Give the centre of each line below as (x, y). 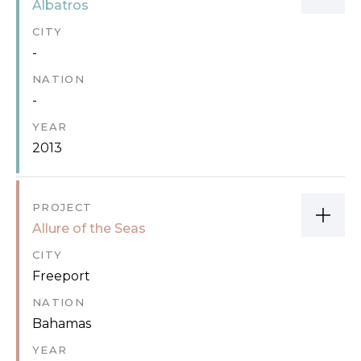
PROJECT (62, 207)
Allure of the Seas (89, 228)
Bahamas (62, 323)
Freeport (61, 276)
